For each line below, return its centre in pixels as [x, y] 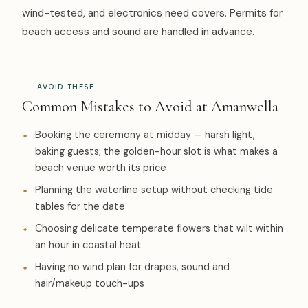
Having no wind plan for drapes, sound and [133, 267]
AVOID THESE [66, 87]
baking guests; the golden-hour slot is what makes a [157, 152]
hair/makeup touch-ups [90, 284]
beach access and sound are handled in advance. [138, 32]
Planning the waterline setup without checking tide [154, 190]
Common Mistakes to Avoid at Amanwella [150, 107]
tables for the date [80, 207]
